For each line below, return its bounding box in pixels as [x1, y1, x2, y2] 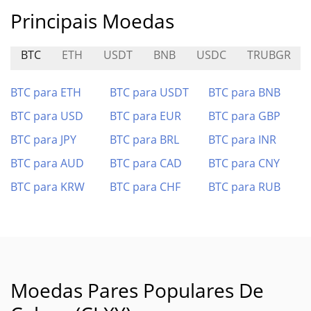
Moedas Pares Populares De [10, 277, 264, 303]
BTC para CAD [109, 155, 182, 171]
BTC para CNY [208, 155, 280, 171]
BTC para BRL [109, 132, 179, 147]
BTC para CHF [109, 179, 180, 194]
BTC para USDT [109, 85, 189, 100]
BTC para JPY [10, 132, 76, 147]
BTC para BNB [208, 85, 281, 100]
